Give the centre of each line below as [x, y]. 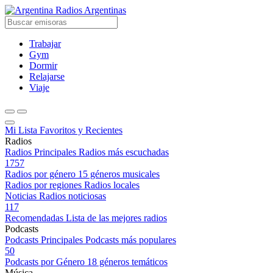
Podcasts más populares [131, 240]
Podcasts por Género [45, 262]
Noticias [21, 196]
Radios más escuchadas [124, 152]
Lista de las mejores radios [116, 218]
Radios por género [40, 174]
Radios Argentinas [91, 10]
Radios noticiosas [73, 196]
